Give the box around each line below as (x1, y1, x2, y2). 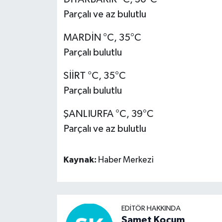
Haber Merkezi (98, 156, 154, 165)
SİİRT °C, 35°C (63, 71, 126, 81)
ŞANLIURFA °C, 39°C (63, 109, 154, 119)
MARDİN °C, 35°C (63, 33, 141, 43)
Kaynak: (63, 156, 98, 165)
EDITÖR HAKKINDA (121, 204, 181, 212)
